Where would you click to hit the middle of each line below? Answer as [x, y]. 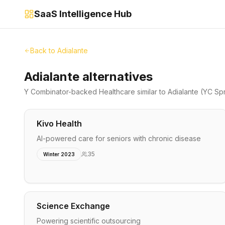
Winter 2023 [59, 154]
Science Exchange [73, 206]
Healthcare [117, 92]
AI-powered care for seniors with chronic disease [119, 138]
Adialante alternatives [88, 77]
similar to [151, 92]
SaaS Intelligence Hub [83, 14]
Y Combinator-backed [62, 92]
